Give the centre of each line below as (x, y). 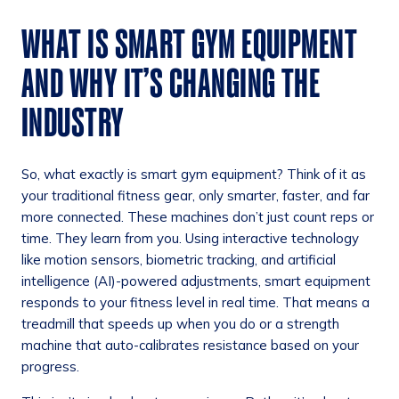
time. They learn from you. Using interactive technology (190, 238)
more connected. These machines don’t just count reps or (198, 216)
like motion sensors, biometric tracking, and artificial (179, 259)
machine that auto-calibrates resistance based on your (190, 345)
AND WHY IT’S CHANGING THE (171, 83)
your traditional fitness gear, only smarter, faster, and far (195, 195)
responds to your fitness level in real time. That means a (195, 302)
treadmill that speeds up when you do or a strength (180, 323)
